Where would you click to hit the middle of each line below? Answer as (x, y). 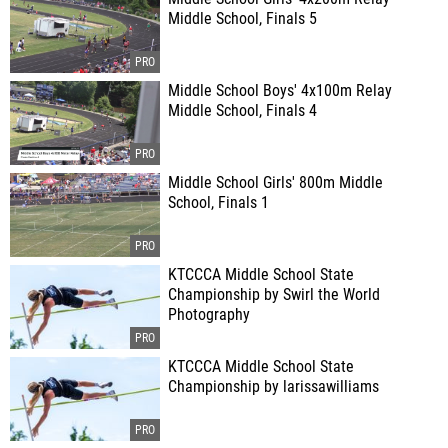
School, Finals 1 (218, 203)
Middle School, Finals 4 (242, 111)
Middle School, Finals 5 (242, 19)
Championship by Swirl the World (274, 295)
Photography (209, 315)
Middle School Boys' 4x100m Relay (280, 91)
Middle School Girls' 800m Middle (275, 183)
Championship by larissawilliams (273, 387)
